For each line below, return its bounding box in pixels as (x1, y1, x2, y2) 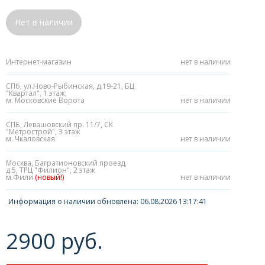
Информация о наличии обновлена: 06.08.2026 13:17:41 (8, 196, 207, 206)
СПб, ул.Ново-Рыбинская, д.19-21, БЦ (6, 81, 134, 91)
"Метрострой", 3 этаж (6, 127, 80, 137)
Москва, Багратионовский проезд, (6, 158, 127, 168)
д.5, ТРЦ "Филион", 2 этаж (6, 165, 95, 175)
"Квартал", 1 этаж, (6, 88, 67, 98)
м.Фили (6, 172, 35, 182)
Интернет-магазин (6, 57, 72, 67)
